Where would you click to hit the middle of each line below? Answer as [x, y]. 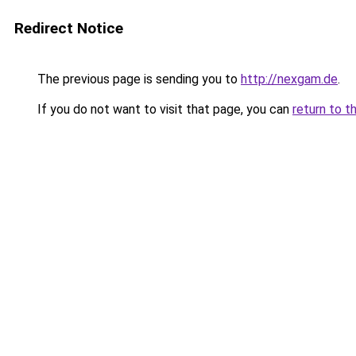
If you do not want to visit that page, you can [163, 109]
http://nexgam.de [289, 79]
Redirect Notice [69, 28]
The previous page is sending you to [137, 79]
